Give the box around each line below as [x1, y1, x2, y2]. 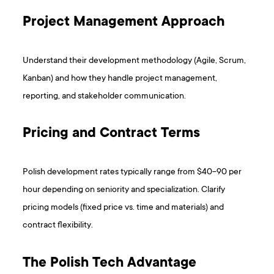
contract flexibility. [23, 220, 94, 231]
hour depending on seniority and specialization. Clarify [23, 185, 226, 196]
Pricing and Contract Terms [23, 126, 201, 143]
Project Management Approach [23, 15, 225, 31]
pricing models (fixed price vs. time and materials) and [23, 202, 224, 213]
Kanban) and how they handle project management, [23, 73, 218, 84]
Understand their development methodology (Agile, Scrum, [23, 56, 246, 67]
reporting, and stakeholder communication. [23, 91, 187, 102]
